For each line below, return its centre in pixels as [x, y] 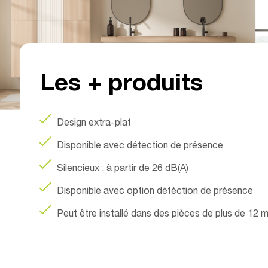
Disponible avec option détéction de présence [155, 192]
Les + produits [122, 85]
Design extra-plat [94, 124]
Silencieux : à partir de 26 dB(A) [123, 170]
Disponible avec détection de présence [140, 147]
